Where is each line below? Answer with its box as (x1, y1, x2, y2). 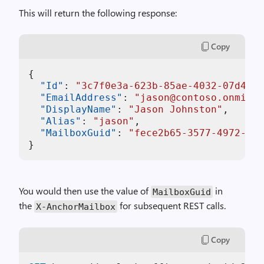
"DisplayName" (40, 104, 117, 115)
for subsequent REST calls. (117, 199, 226, 212)
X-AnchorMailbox (36, 201, 115, 212)
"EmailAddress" (40, 92, 123, 103)
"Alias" (40, 115, 81, 127)
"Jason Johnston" (128, 104, 223, 115)
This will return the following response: (19, 6, 177, 19)
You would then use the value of (19, 184, 151, 197)
